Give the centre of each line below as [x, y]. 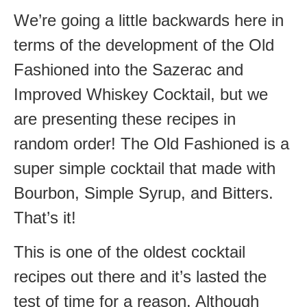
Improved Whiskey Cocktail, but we [141, 94]
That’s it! [45, 217]
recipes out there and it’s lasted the [140, 276]
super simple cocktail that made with [145, 168]
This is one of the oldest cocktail [130, 251]
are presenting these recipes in [125, 119]
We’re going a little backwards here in [149, 20]
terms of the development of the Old [144, 45]
